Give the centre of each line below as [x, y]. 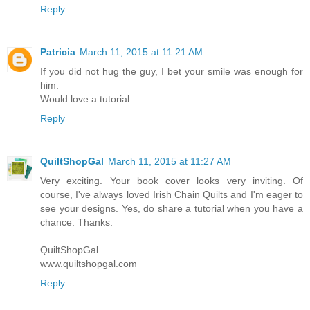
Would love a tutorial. [86, 99]
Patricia [58, 52]
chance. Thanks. [76, 222]
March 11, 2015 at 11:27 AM [170, 162]
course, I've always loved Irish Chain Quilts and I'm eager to [172, 195]
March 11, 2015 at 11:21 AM [141, 52]
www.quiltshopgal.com [89, 264]
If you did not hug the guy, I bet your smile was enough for [172, 72]
